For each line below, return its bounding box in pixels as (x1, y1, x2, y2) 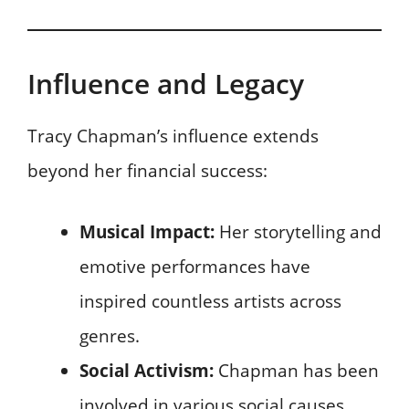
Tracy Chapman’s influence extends (27, 124, 319, 149)
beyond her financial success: (27, 159, 267, 184)
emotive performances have (79, 254, 310, 278)
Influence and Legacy (27, 65, 304, 103)
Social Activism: (79, 358, 214, 383)
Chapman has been (214, 358, 379, 383)
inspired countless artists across (79, 288, 341, 313)
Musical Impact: (79, 219, 215, 244)
